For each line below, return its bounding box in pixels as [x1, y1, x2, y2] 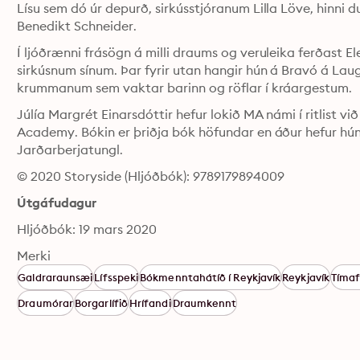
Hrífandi [129, 297, 171, 309]
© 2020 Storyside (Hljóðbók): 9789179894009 [17, 168, 284, 184]
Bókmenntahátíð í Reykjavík [140, 271, 281, 284]
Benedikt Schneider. [17, 18, 137, 34]
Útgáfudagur [17, 194, 97, 211]
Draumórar [18, 297, 74, 309]
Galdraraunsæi [18, 271, 93, 284]
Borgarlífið [75, 297, 128, 309]
